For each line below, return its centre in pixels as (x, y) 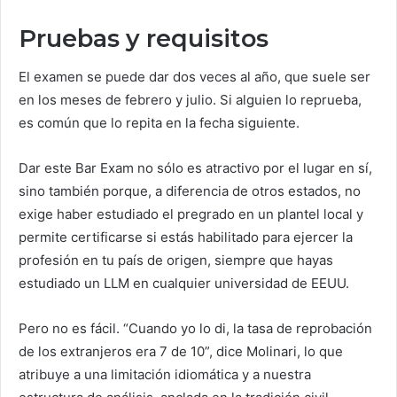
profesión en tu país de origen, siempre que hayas (176, 260)
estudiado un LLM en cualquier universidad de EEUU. (184, 283)
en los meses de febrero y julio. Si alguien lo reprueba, (190, 100)
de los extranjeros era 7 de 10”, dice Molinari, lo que (181, 351)
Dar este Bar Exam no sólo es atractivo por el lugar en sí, (195, 168)
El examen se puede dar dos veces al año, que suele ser (195, 77)
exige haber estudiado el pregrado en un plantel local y (191, 214)
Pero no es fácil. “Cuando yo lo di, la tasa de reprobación (195, 328)
